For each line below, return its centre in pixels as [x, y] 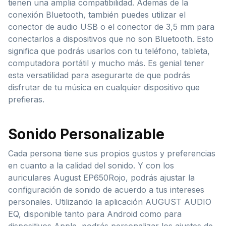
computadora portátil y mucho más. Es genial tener [106, 63]
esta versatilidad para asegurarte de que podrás [99, 75]
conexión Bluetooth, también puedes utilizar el [97, 15]
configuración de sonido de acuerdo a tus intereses [106, 190]
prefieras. [26, 100]
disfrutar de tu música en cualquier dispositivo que [104, 88]
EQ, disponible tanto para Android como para [95, 214]
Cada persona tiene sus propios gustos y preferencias [112, 154]
